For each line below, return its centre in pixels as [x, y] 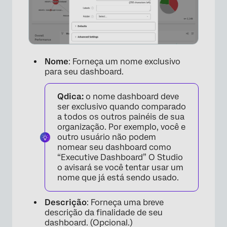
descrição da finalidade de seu [104, 213]
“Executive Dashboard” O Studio [120, 157]
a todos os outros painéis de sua [121, 117]
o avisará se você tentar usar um [120, 167]
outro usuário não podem [107, 137]
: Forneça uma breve [125, 202]
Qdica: [71, 97]
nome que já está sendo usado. [118, 178]
